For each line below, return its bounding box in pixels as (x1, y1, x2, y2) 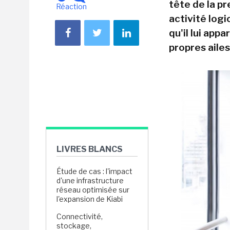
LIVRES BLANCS (56, 144, 123, 154)
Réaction (56, 2, 87, 11)
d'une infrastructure (56, 176, 124, 185)
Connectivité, (56, 212, 103, 221)
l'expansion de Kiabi (56, 195, 124, 203)
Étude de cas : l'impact (56, 167, 132, 176)
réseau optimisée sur (56, 185, 129, 194)
